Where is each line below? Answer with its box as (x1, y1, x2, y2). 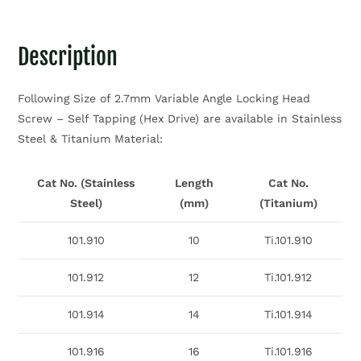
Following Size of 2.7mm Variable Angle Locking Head (18, 92, 311, 106)
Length (174, 176, 214, 190)
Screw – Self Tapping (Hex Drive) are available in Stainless (18, 112, 342, 126)
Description (18, 43, 118, 72)
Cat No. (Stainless (37, 176, 135, 190)
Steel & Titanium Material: (18, 132, 164, 146)
